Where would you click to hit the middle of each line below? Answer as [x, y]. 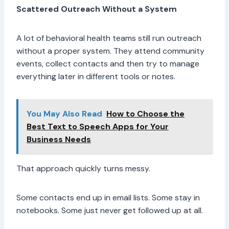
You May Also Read [64, 114]
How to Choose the [145, 114]
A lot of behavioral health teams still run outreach [109, 38]
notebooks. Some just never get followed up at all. [111, 211]
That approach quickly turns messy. [84, 169]
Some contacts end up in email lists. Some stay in [108, 198]
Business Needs [59, 140]
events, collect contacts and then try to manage [108, 64]
